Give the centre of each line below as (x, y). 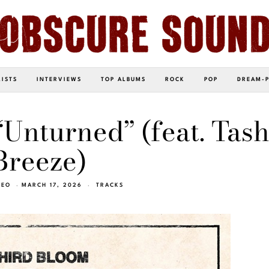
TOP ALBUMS (123, 79)
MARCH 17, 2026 (52, 185)
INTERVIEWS (59, 79)
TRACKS (110, 185)
